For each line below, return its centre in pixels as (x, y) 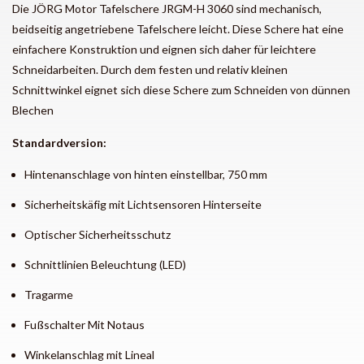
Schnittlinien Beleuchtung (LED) (105, 264)
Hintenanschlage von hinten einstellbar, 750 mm (146, 174)
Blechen (33, 110)
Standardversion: (59, 142)
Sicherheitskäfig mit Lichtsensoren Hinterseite (143, 204)
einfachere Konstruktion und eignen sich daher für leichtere (164, 49)
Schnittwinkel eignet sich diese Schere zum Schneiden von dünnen (181, 89)
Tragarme (49, 294)
